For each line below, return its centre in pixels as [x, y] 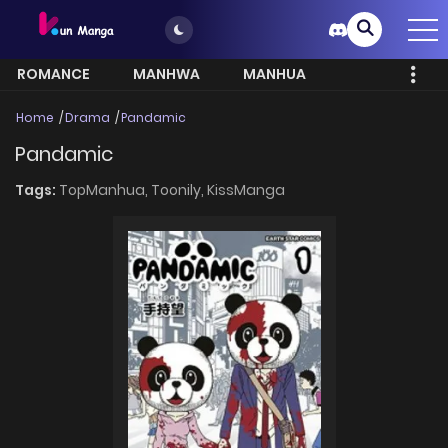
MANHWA [166, 74]
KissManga [246, 189]
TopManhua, [105, 189]
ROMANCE [53, 74]
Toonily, [179, 189]
